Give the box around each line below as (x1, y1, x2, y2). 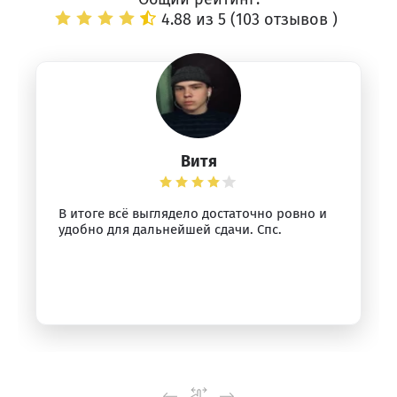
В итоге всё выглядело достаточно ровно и (58, 206, 327, 222)
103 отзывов (235, 10, 332, 29)
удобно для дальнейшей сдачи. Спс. (58, 222, 282, 237)
